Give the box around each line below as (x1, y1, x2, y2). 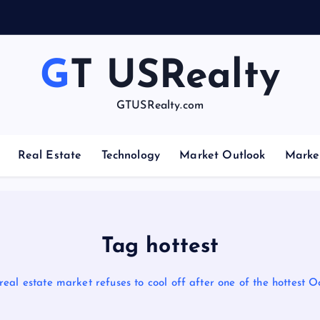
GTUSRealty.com (116, 100, 204, 111)
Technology (101, 150, 161, 161)
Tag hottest (101, 236, 219, 258)
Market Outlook (179, 150, 266, 161)
